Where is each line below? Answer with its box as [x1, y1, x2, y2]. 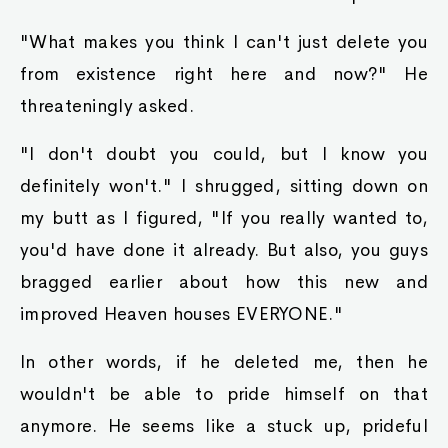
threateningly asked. [20, 95, 195, 117]
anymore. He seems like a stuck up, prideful [20, 415, 428, 437]
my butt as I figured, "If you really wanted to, [20, 207, 428, 229]
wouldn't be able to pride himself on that [20, 383, 428, 405]
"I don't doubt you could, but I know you [20, 143, 428, 165]
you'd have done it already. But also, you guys [20, 239, 428, 261]
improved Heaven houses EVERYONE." [20, 303, 343, 325]
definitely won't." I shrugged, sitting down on [20, 175, 428, 197]
